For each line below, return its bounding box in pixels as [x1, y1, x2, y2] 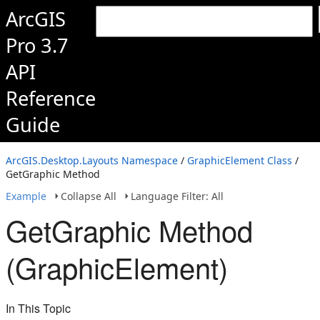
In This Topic [6, 300, 71, 316]
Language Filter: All [131, 189, 224, 203]
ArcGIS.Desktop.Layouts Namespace [6, 154, 178, 167]
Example [6, 189, 46, 203]
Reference [6, 85, 96, 111]
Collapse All [61, 189, 116, 203]
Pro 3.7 [6, 32, 69, 59]
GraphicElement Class [187, 154, 292, 167]
